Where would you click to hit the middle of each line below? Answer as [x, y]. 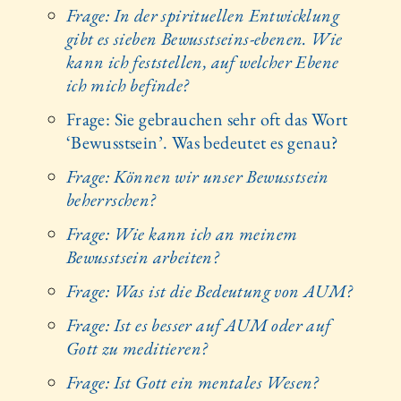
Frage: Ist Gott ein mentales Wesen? [192, 383]
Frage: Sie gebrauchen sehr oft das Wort [207, 119]
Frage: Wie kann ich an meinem [182, 234]
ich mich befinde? [127, 85]
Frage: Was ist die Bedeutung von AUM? [209, 291]
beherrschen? [111, 200]
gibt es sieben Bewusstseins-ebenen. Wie [204, 39]
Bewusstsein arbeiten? [142, 257]
